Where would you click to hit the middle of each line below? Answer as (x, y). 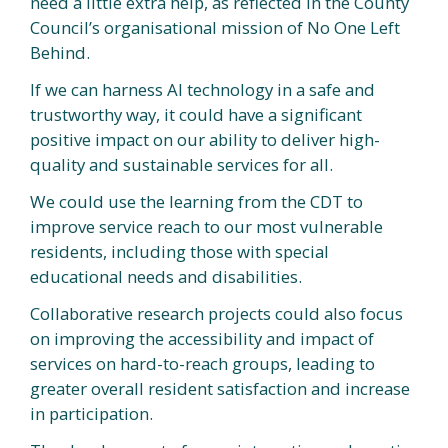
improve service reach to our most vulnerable (206, 226)
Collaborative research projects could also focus (216, 313)
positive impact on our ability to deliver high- (205, 139)
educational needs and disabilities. (166, 276)
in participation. (91, 413)
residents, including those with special (179, 251)
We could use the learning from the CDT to (196, 201)
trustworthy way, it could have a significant (196, 114)
